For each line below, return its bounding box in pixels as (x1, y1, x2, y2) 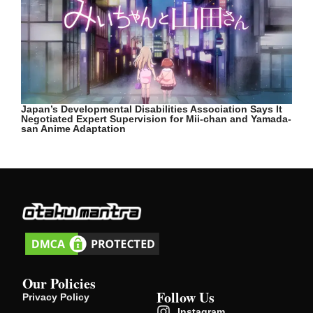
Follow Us (156, 286, 214, 307)
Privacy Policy (22, 291, 90, 303)
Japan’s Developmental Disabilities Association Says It (21, 103, 282, 115)
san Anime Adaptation (21, 123, 126, 135)
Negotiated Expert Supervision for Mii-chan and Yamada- (21, 113, 291, 125)
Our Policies (22, 273, 96, 294)
